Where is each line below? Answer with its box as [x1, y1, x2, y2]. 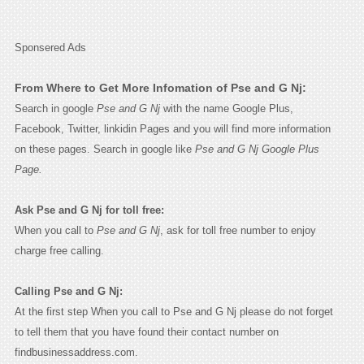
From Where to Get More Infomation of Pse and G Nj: [14, 80, 306, 94]
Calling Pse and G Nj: [14, 284, 123, 297]
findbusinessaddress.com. [14, 345, 138, 358]
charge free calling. [14, 244, 104, 257]
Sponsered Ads [14, 41, 86, 54]
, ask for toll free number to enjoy [159, 223, 316, 236]
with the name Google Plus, [159, 102, 293, 115]
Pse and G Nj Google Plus [194, 142, 319, 155]
